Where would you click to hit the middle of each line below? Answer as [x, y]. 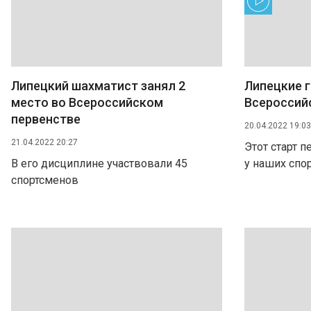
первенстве [46, 119]
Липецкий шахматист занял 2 [98, 86]
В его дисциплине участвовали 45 [99, 163]
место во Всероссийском [87, 102]
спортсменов [45, 180]
